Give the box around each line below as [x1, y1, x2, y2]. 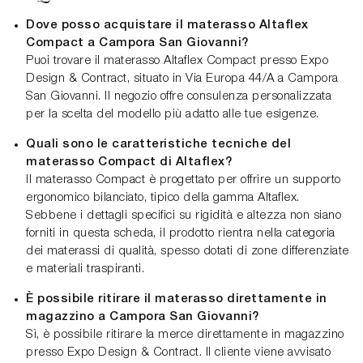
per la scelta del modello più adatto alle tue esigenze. [26, 109, 319, 121]
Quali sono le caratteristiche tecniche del [26, 139, 291, 151]
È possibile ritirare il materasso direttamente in [26, 293, 327, 305]
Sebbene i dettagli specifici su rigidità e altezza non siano [26, 210, 341, 222]
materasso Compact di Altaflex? [26, 156, 232, 169]
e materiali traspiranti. [26, 263, 144, 275]
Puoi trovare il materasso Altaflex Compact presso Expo [26, 55, 328, 67]
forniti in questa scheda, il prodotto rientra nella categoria [26, 228, 335, 240]
